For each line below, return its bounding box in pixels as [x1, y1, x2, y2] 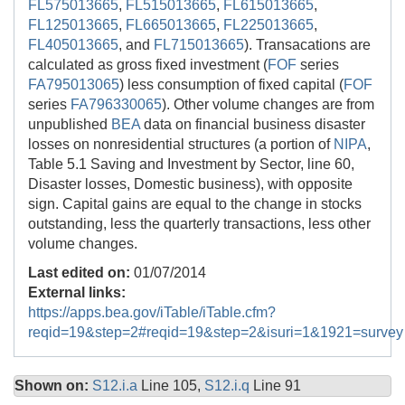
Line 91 [253, 378, 301, 394]
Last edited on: [28, 265, 130, 281]
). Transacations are [244, 37, 371, 53]
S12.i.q [204, 378, 253, 394]
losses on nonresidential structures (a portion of [28, 137, 334, 153]
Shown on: [14, 378, 89, 394]
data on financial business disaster [140, 117, 365, 133]
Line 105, [141, 378, 204, 394]
